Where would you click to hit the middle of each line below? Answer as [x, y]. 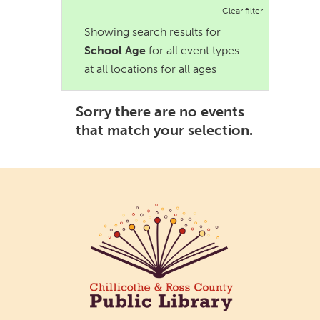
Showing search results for [153, 32]
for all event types [193, 51]
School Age [115, 51]
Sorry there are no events [160, 111]
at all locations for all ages [151, 69]
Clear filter [243, 11]
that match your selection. [165, 130]
